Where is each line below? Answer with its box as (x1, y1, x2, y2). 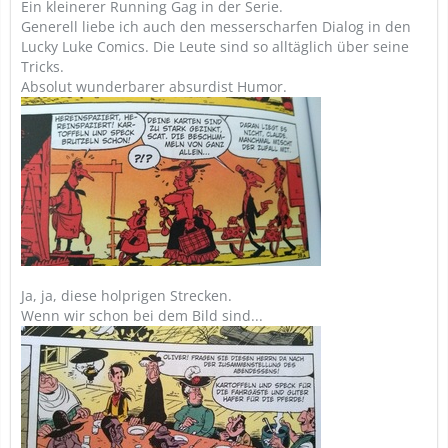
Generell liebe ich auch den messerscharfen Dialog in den (21, 17, 411, 36)
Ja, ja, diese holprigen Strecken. (21, 286, 232, 305)
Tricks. (21, 57, 64, 76)
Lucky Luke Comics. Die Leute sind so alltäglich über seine (21, 37, 409, 56)
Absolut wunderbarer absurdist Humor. (21, 77, 287, 96)
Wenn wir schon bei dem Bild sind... (21, 306, 263, 325)
